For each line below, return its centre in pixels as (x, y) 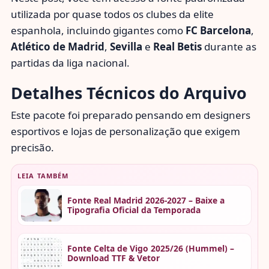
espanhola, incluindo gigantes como (98, 30)
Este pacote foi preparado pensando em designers (131, 115)
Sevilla (126, 46)
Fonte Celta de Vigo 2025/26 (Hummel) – (150, 249)
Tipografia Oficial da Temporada (134, 210)
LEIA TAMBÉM (43, 176)
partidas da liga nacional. (70, 62)
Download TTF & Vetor (113, 258)
